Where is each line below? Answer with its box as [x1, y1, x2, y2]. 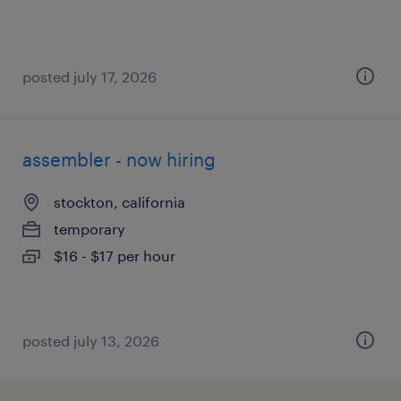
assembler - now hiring [22, 149, 216, 170]
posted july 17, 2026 [22, 68, 157, 85]
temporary [54, 220, 125, 237]
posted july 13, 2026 [22, 332, 159, 349]
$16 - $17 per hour [54, 247, 175, 264]
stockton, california [54, 193, 185, 210]
